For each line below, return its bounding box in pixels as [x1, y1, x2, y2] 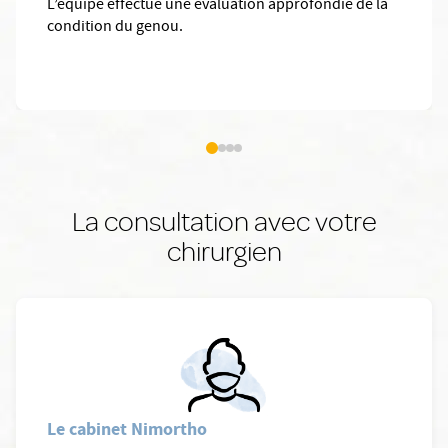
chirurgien [166, 233, 282, 270]
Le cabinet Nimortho [47, 417, 207, 442]
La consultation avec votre [71, 203, 377, 240]
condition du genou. [47, 16, 183, 41]
